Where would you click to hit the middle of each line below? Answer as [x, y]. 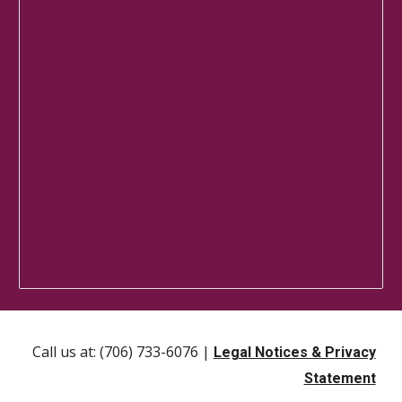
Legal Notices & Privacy [294, 352]
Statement [340, 378]
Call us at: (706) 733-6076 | [122, 352]
